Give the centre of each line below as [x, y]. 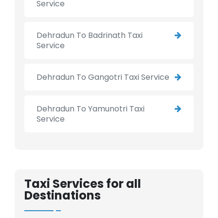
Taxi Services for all [83, 184]
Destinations [63, 196]
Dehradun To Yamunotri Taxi [91, 109]
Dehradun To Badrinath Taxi [90, 36]
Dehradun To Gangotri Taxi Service [103, 77]
